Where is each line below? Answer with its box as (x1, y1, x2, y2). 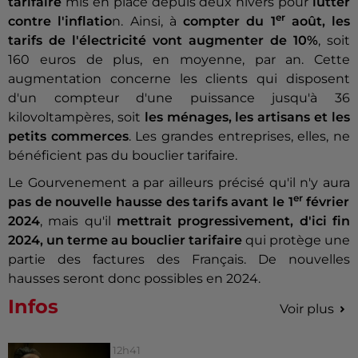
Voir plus (280, 301, 334, 317)
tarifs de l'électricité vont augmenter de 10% (8, 33, 318, 49)
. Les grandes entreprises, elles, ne (128, 129, 351, 145)
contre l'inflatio (8, 14, 113, 30)
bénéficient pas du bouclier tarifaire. (8, 148, 237, 164)
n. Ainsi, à (112, 14, 177, 30)
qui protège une (245, 233, 350, 249)
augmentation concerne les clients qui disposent (8, 71, 350, 87)
